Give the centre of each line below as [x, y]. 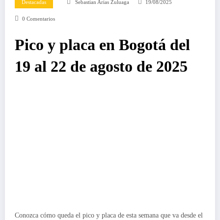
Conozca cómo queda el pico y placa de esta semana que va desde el [109, 215]
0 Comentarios [38, 19]
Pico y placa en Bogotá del [102, 45]
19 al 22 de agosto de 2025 [101, 66]
